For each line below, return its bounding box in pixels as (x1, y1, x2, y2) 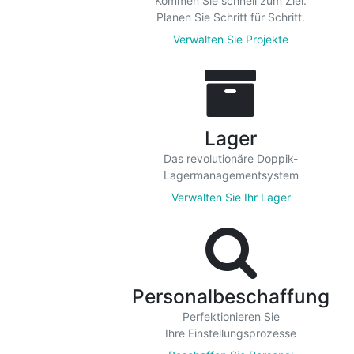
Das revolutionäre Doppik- (164, 152, 298, 165)
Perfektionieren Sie (182, 310, 280, 323)
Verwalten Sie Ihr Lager (171, 190, 291, 204)
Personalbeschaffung (132, 284, 330, 308)
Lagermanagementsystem (163, 168, 299, 182)
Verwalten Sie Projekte (173, 32, 288, 46)
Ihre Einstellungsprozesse (165, 326, 296, 340)
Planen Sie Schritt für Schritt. (156, 10, 305, 24)
